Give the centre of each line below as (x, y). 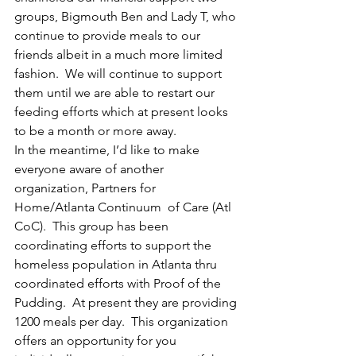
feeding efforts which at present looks (123, 112)
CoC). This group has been (93, 226)
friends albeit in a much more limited (120, 54)
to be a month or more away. (95, 131)
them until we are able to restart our (116, 93)
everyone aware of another (91, 169)
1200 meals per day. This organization (123, 321)
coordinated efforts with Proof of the (119, 283)
